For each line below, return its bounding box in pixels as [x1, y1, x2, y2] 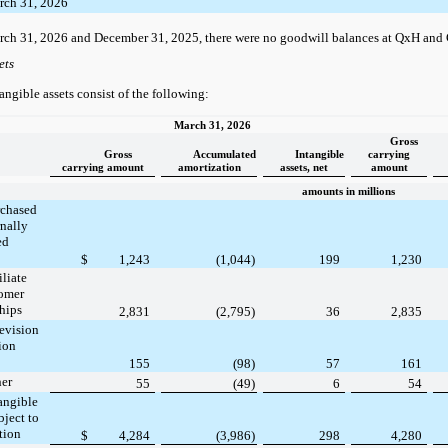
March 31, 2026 [174, 119, 251, 131]
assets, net [280, 161, 328, 173]
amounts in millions [302, 185, 395, 197]
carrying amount [61, 161, 144, 173]
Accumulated [192, 148, 256, 160]
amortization [177, 161, 241, 173]
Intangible [294, 148, 344, 160]
